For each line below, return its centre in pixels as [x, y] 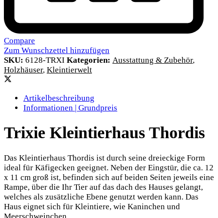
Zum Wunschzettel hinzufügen [57, 50]
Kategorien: [90, 60]
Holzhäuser [23, 70]
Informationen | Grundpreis [70, 108]
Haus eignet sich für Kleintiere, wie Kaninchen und [92, 207]
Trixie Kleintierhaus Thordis [104, 133]
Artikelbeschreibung [59, 98]
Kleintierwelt [69, 70]
